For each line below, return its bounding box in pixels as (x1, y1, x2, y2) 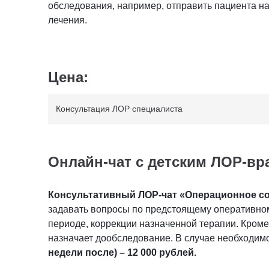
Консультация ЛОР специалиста (56, 103, 183, 113)
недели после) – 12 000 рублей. (48, 247, 196, 258)
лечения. (48, 14, 87, 25)
